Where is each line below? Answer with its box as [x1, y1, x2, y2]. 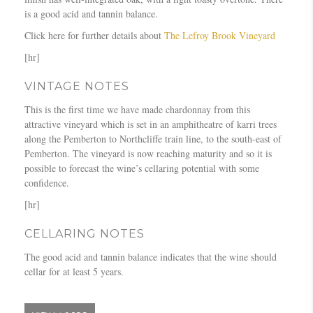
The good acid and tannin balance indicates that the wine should [24, 249, 277, 263]
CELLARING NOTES [24, 226, 145, 240]
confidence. [24, 175, 69, 189]
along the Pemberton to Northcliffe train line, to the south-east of [24, 131, 282, 145]
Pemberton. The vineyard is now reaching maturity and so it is [24, 146, 272, 160]
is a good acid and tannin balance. [24, 6, 158, 20]
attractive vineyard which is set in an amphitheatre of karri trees [24, 117, 277, 131]
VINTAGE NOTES [24, 79, 129, 93]
